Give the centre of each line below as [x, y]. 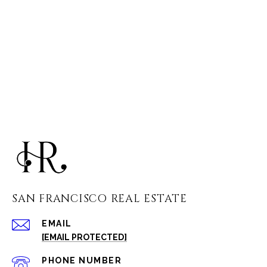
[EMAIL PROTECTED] [84, 237]
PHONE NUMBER [82, 260]
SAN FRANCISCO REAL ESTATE [100, 198]
